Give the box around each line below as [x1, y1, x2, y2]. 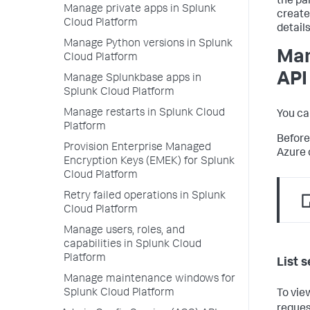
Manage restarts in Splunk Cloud [64, 108, 225, 119]
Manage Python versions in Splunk [64, 39, 232, 50]
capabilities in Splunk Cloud [64, 239, 201, 250]
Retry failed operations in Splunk [64, 191, 226, 202]
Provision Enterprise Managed [64, 143, 211, 154]
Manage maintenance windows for [64, 274, 235, 285]
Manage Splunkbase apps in [64, 73, 201, 84]
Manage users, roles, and [64, 226, 185, 237]
